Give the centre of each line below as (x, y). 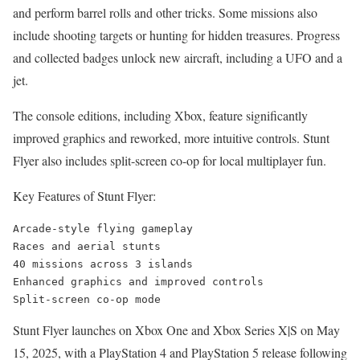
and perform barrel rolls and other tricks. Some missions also (165, 13)
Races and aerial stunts (87, 247)
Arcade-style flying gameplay (103, 229)
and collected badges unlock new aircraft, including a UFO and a (178, 58)
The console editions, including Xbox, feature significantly (160, 116)
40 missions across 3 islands (103, 264)
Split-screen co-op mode (87, 300)
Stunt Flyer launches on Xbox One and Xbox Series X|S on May (176, 330)
